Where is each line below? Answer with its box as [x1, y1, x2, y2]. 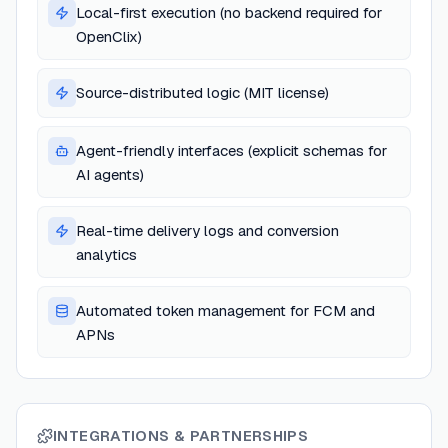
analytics [76, 245, 137, 265]
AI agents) [76, 165, 144, 185]
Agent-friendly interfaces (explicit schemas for [76, 141, 387, 161]
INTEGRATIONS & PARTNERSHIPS [53, 426, 309, 446]
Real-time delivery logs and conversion [76, 221, 339, 241]
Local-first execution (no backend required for [76, 3, 382, 23]
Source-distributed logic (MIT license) [76, 83, 329, 103]
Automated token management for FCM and [76, 301, 375, 321]
